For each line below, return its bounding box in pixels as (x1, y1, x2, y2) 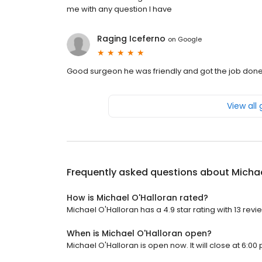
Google (178, 34, 202, 44)
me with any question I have (67, 4, 172, 15)
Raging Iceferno (97, 33, 166, 45)
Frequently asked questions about (67, 166, 232, 180)
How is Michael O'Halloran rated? (67, 192, 208, 204)
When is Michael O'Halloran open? (67, 227, 212, 240)
